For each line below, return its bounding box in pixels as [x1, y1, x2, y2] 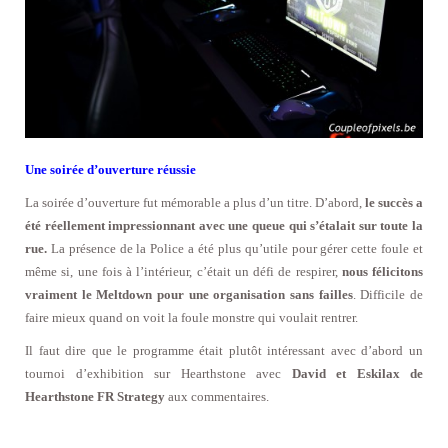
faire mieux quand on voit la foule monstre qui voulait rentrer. [25, 310, 358, 326]
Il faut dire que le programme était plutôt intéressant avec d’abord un [25, 343, 423, 359]
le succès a [362, 195, 423, 211]
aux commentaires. [165, 389, 269, 405]
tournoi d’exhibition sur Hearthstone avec [25, 366, 292, 382]
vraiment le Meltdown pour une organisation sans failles [25, 287, 353, 303]
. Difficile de [352, 287, 424, 303]
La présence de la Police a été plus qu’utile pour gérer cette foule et [47, 241, 423, 257]
